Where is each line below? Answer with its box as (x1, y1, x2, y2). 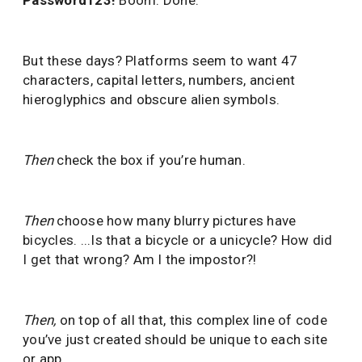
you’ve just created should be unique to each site (23, 331, 328, 347)
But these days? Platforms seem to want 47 (23, 53, 298, 69)
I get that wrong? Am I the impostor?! (23, 251, 257, 267)
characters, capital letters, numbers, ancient (23, 72, 296, 88)
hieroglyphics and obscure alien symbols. (23, 91, 284, 107)
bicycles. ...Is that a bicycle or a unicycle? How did (23, 232, 333, 248)
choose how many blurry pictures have (53, 213, 297, 229)
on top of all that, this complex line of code (56, 312, 327, 328)
